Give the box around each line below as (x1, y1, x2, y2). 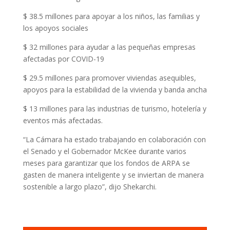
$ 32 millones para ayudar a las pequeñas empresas (23, 42, 196, 52)
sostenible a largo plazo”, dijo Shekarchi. (23, 182, 157, 191)
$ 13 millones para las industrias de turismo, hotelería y (23, 104, 206, 113)
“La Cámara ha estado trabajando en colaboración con (23, 135, 206, 144)
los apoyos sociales (23, 23, 88, 33)
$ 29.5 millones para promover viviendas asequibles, (23, 73, 196, 83)
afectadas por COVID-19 (23, 54, 104, 64)
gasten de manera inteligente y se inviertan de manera (23, 170, 204, 180)
